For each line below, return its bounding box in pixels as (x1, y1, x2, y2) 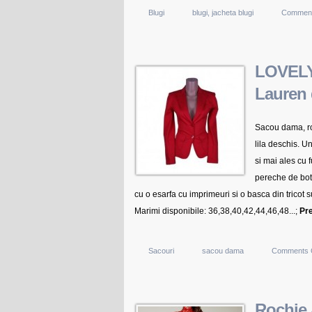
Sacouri (148, 247, 174, 255)
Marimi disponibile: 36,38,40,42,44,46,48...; (134, 206, 299, 216)
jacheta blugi (212, 8, 253, 17)
